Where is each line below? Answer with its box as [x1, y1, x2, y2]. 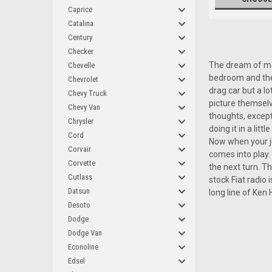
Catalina [68, 19, 93, 28]
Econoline [68, 242, 98, 251]
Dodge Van [68, 228, 102, 237]
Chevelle [68, 61, 95, 70]
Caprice [68, 5, 92, 14]
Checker [68, 47, 93, 56]
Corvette [68, 158, 95, 168]
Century [68, 33, 92, 42]
